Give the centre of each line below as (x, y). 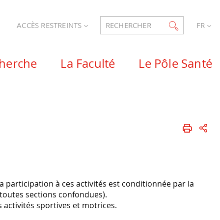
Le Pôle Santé (175, 64)
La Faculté (88, 64)
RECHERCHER (128, 26)
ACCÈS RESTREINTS (50, 26)
